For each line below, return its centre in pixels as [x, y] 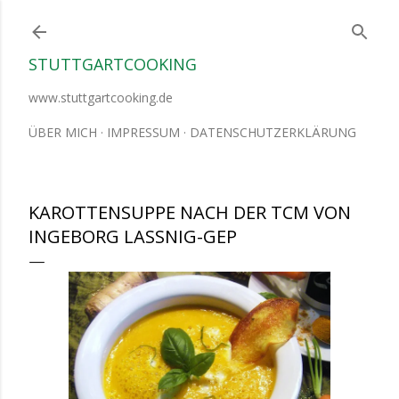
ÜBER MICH [63, 132]
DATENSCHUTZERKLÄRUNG [273, 132]
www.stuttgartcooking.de [101, 98]
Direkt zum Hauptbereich [199, 22]
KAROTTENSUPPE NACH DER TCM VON [190, 212]
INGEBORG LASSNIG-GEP [133, 236]
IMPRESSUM [143, 132]
